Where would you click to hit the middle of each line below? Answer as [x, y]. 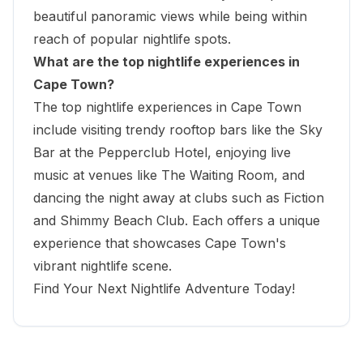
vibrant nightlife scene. [102, 265]
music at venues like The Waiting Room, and [169, 175]
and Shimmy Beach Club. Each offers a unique [177, 220]
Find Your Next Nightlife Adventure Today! [164, 288]
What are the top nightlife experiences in [167, 61]
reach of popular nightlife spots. [132, 38]
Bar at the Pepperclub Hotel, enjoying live [162, 152]
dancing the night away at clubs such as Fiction [179, 197]
